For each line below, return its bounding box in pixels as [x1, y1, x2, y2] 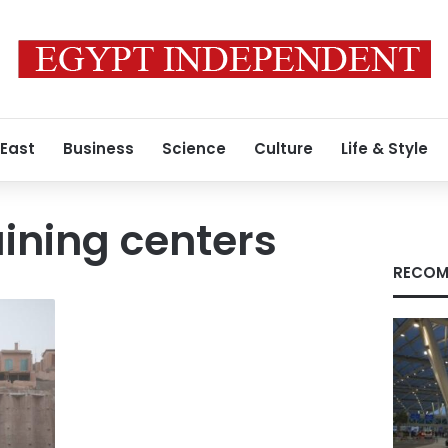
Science [162, 138, 226, 159]
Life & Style [341, 138, 428, 159]
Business [63, 138, 134, 159]
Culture [254, 138, 313, 159]
